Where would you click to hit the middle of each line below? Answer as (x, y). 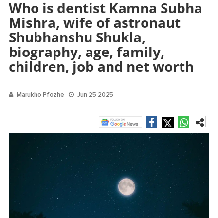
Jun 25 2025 (95, 95)
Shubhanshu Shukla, (77, 37)
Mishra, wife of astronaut (95, 22)
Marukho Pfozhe (40, 95)
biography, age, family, (87, 51)
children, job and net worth (101, 66)
